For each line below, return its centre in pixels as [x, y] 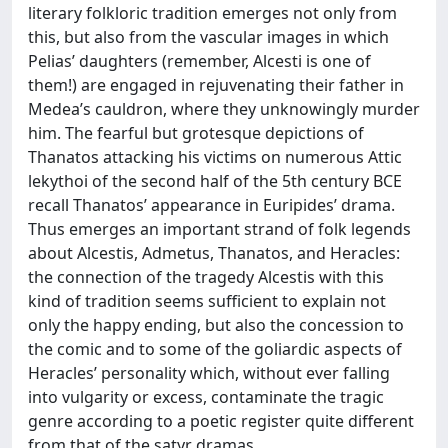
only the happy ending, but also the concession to [216, 325]
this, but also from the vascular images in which [208, 37]
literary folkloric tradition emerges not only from [212, 13]
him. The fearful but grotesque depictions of [196, 133]
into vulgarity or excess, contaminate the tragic [206, 397]
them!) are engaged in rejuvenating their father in [216, 85]
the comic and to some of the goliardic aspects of [215, 349]
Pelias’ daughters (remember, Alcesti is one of [199, 61]
